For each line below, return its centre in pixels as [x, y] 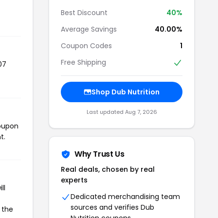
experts [74, 180]
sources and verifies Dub [112, 208]
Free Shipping [83, 62]
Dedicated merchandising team [125, 197]
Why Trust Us [100, 154]
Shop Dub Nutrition [126, 92]
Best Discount [84, 12]
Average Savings [89, 29]
